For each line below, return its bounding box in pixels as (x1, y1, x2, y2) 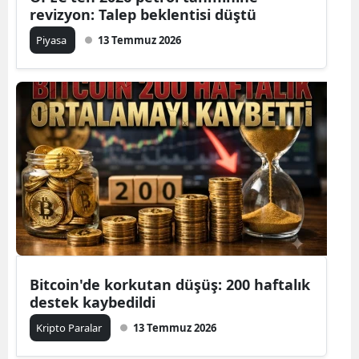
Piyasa (36, 33, 69, 47)
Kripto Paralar (36, 321, 104, 335)
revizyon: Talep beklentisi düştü (30, 5, 256, 24)
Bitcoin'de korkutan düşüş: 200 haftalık (30, 275, 310, 294)
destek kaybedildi (30, 292, 155, 312)
